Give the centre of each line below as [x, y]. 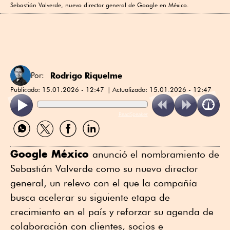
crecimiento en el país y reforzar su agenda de [112, 211]
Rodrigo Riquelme [86, 75]
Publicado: [26, 89]
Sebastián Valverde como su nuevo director [104, 168]
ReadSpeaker [133, 114]
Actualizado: [131, 89]
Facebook [73, 141]
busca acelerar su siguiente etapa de [90, 197]
